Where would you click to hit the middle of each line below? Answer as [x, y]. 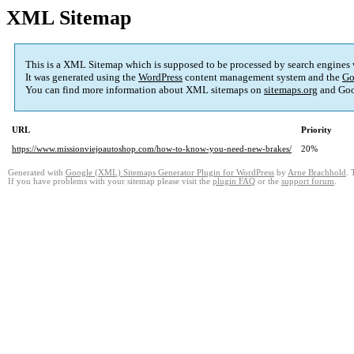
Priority [316, 130]
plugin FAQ [234, 182]
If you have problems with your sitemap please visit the [110, 182]
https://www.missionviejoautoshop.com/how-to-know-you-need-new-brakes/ [152, 149]
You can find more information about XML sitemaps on [145, 90]
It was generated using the [82, 77]
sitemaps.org [291, 90]
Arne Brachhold [317, 173]
